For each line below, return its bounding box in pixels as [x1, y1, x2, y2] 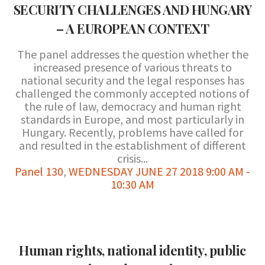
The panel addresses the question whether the [17, 47, 248, 62]
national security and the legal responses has [21, 73, 244, 88]
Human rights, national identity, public [19, 241, 246, 259]
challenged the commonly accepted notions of [15, 86, 250, 101]
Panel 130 [15, 164, 63, 179]
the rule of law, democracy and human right [24, 99, 241, 114]
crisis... [117, 151, 148, 166]
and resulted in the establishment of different [19, 138, 246, 153]
